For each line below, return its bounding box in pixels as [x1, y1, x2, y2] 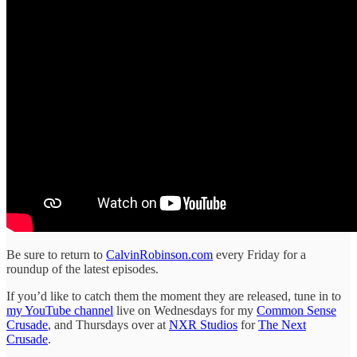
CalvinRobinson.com [106, 247, 213, 261]
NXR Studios [169, 317, 237, 331]
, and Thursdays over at [48, 317, 169, 331]
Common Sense [257, 303, 336, 317]
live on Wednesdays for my [113, 303, 257, 317]
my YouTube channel [6, 303, 113, 317]
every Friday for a [213, 247, 306, 261]
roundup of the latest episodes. [6, 261, 159, 276]
